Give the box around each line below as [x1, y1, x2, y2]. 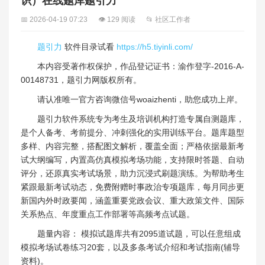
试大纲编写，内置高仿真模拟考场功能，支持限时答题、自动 [21, 154, 244, 164]
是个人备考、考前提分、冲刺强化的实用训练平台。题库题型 [21, 127, 244, 137]
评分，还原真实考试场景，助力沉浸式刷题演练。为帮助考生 [21, 168, 244, 178]
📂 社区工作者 [146, 15, 190, 24]
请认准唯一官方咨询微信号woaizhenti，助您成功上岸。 [37, 94, 243, 104]
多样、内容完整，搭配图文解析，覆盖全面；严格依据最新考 [21, 141, 244, 151]
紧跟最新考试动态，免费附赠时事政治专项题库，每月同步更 [21, 182, 244, 192]
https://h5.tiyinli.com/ [117, 41, 193, 51]
